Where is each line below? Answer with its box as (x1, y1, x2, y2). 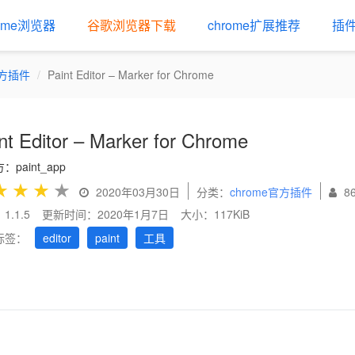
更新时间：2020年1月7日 (42, 206, 169, 222)
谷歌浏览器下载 (87, 16, 176, 34)
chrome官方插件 (230, 184, 312, 200)
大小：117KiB (181, 206, 250, 222)
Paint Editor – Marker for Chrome (48, 67, 214, 82)
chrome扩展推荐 (208, 16, 300, 34)
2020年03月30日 (93, 184, 180, 200)
